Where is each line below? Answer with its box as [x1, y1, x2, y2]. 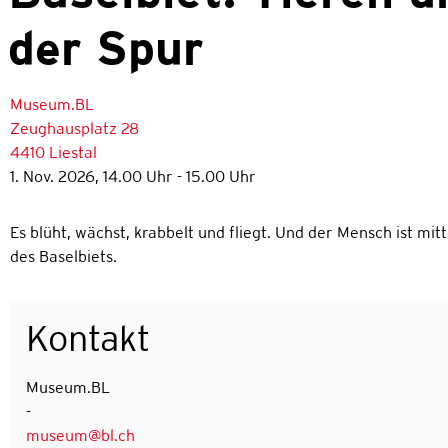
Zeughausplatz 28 [9, 118, 139, 138]
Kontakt [25, 317, 150, 358]
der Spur [7, 20, 204, 75]
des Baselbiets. [9, 246, 117, 266]
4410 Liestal [9, 142, 97, 162]
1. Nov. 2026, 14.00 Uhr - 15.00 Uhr [9, 166, 256, 186]
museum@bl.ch [25, 425, 135, 445]
